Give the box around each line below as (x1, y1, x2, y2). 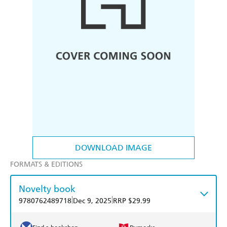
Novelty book (19, 183, 75, 195)
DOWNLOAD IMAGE (75, 143, 152, 153)
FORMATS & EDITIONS (10, 160, 83, 169)
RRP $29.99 (113, 197, 150, 206)
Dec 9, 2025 (73, 197, 111, 206)
